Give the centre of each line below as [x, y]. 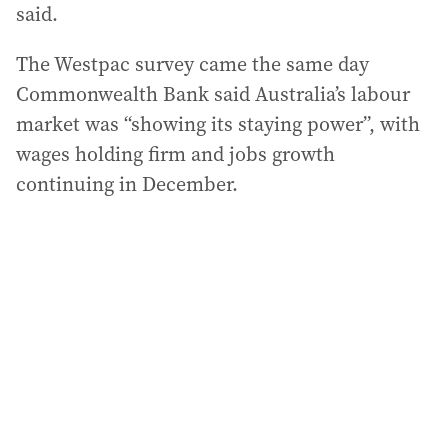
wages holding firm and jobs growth [175, 154]
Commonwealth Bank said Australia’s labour [213, 94]
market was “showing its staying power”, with [218, 124]
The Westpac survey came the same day [192, 64]
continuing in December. [127, 184]
